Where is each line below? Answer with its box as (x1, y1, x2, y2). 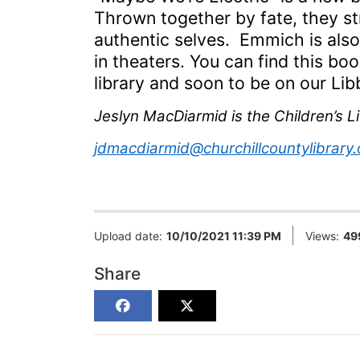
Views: (305, 229, 339, 243)
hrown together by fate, (105, 7, 302, 28)
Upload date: (94, 229, 162, 243)
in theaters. (94, 51, 185, 72)
